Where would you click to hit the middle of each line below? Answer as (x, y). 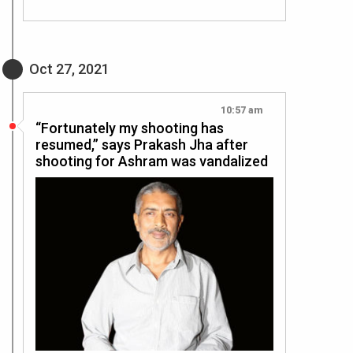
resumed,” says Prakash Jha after (142, 144)
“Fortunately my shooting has (130, 128)
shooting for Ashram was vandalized (152, 161)
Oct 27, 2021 (69, 69)
